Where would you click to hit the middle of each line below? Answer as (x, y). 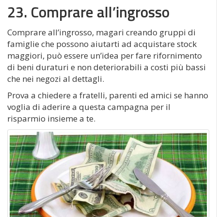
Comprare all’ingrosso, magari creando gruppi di (101, 32)
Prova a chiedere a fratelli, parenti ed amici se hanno (108, 95)
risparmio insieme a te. (51, 118)
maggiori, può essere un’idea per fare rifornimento (105, 55)
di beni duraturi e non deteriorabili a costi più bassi (107, 67)
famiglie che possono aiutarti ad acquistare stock (102, 44)
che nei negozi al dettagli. (56, 78)
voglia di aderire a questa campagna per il (89, 107)
